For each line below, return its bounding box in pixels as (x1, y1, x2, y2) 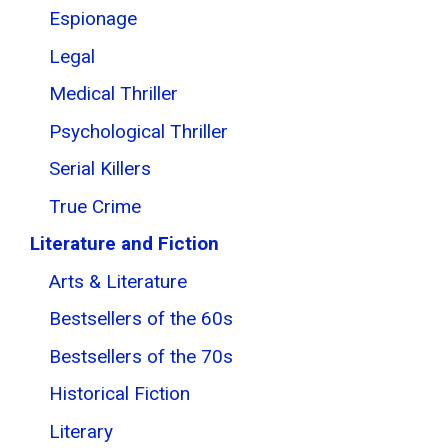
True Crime (49, 194, 141, 218)
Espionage (49, 7, 137, 30)
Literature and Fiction (30, 232, 219, 255)
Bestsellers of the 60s (49, 307, 233, 330)
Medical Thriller (49, 82, 178, 105)
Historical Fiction (49, 382, 190, 405)
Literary (49, 419, 113, 443)
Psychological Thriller (49, 119, 228, 143)
